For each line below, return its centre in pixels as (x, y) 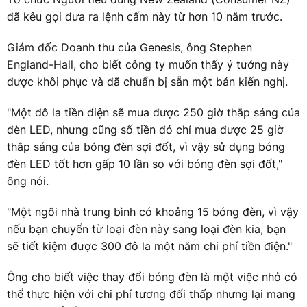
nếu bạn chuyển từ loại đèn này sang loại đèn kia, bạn (146, 229)
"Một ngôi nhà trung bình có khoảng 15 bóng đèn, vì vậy (153, 211)
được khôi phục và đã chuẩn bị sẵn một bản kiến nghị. (147, 81)
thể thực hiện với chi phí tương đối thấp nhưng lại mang (151, 294)
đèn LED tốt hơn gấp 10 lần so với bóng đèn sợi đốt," (145, 163)
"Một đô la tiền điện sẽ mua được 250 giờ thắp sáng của (153, 112)
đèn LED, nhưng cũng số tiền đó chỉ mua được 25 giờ (145, 129)
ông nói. (28, 181)
